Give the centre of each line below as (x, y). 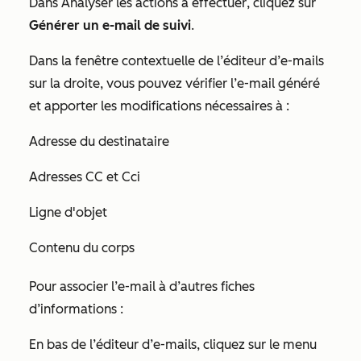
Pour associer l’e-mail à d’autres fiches (142, 287)
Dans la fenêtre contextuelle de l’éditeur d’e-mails (176, 61)
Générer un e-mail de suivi (110, 26)
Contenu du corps (82, 248)
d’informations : (76, 309)
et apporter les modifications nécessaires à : (159, 106)
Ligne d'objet (68, 213)
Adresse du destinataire (99, 142)
